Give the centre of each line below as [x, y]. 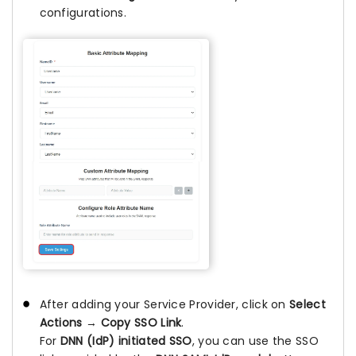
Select [308, 305]
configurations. [83, 13]
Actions [61, 323]
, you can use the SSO [255, 341]
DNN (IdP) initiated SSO [126, 341]
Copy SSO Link [141, 323]
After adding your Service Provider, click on [164, 305]
